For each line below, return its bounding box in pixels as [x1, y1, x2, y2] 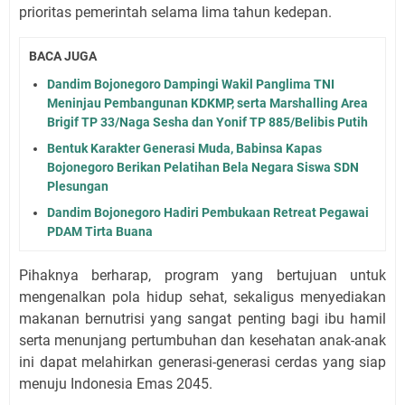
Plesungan [47, 178, 108, 193]
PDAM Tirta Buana [47, 223, 153, 239]
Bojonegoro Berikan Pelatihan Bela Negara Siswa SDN [47, 159, 359, 174]
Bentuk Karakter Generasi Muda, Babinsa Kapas [47, 140, 322, 155]
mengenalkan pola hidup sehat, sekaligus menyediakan [19, 287, 386, 306]
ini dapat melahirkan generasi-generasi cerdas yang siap [19, 353, 386, 371]
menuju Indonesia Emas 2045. [19, 374, 212, 392]
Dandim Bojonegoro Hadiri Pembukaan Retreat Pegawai [47, 204, 369, 220]
